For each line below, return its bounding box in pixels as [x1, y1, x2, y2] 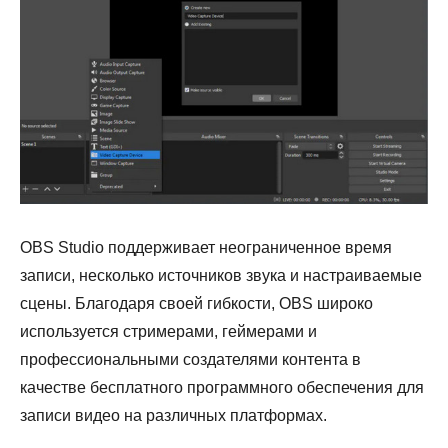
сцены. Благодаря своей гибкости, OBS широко [20, 294, 373, 312]
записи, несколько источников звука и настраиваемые [20, 266, 422, 284]
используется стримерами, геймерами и [20, 322, 317, 340]
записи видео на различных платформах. [20, 406, 327, 424]
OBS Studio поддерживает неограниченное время [20, 238, 392, 256]
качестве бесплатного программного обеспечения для [20, 378, 424, 396]
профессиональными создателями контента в [20, 350, 361, 368]
